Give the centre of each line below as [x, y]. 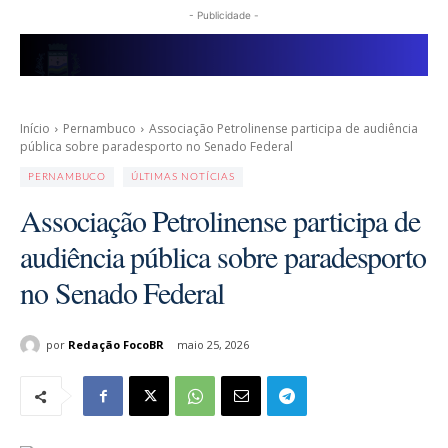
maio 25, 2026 [213, 345]
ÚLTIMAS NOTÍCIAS [183, 177]
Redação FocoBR [116, 344]
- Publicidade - [224, 15]
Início [35, 128]
